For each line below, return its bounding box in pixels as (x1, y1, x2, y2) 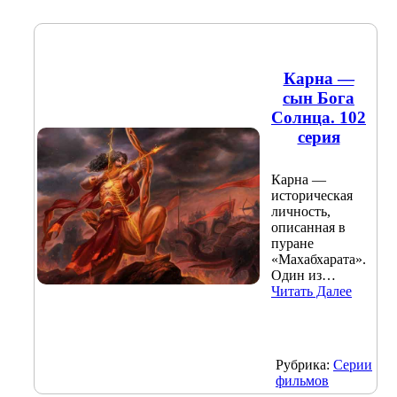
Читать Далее (271, 284, 352, 300)
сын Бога (283, 88, 354, 107)
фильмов (276, 373, 329, 388)
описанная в (271, 220, 346, 236)
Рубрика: (276, 357, 333, 372)
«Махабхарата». (271, 252, 366, 268)
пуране (271, 236, 314, 252)
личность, (271, 204, 331, 220)
